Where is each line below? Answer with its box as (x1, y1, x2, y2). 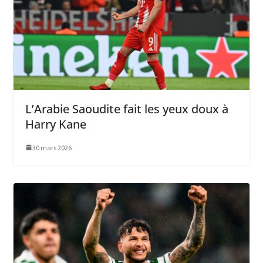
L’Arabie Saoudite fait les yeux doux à (25, 100, 228, 117)
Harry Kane (25, 116, 86, 132)
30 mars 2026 (32, 143, 72, 152)
